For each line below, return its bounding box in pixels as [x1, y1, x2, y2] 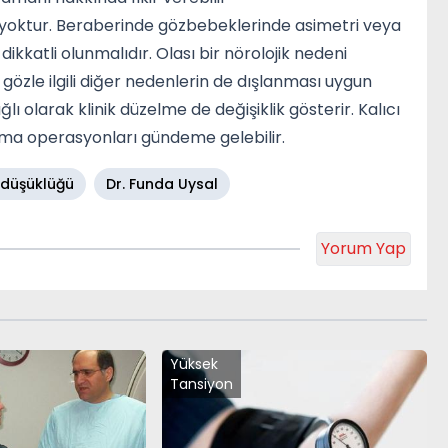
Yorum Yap [320, 236, 406, 260]
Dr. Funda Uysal [106, 173, 218, 194]
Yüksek [169, 353, 218, 374]
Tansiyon [169, 373, 233, 394]
